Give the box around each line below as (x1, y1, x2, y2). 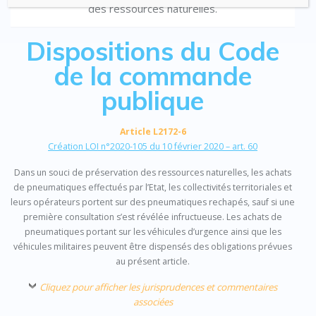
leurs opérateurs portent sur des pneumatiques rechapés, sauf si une (11, 196, 295, 209)
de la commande (54, 59, 252, 92)
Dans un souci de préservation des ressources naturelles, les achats (14, 166, 291, 179)
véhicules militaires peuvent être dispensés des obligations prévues (13, 241, 292, 253)
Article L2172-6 (119, 126, 186, 138)
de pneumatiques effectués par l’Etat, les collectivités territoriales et (13, 181, 292, 194)
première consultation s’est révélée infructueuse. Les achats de (23, 211, 282, 224)
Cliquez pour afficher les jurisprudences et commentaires (39, 281, 277, 294)
